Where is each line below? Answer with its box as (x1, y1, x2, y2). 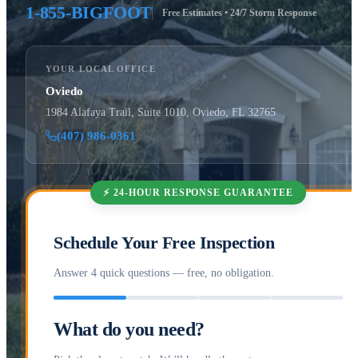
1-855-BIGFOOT (26, 2, 153, 22)
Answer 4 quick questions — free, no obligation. (54, 266, 274, 279)
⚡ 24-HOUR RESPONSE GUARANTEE (103, 187, 293, 199)
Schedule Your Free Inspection (54, 232, 275, 253)
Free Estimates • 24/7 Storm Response (162, 6, 317, 18)
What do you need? (54, 318, 205, 340)
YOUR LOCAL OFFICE (46, 63, 156, 74)
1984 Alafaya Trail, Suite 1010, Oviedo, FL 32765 (46, 105, 276, 118)
